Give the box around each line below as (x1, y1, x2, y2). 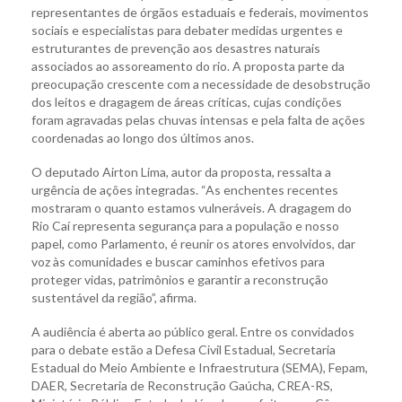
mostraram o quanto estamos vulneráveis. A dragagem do (31, 200, 352, 216)
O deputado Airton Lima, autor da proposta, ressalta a (31, 164, 331, 180)
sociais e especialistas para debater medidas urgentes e (31, 22, 343, 39)
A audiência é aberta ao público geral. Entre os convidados (31, 324, 354, 340)
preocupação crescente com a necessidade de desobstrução (31, 76, 371, 92)
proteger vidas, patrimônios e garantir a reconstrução (31, 272, 328, 288)
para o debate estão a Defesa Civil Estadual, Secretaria (31, 342, 336, 358)
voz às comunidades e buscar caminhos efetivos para (31, 254, 325, 270)
